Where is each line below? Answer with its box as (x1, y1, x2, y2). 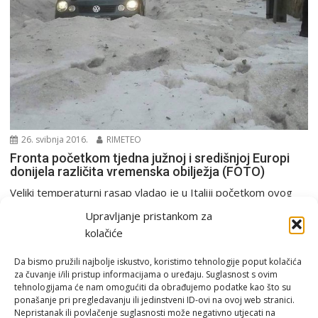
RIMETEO (104, 133, 142, 146)
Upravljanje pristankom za (85, 209, 212, 223)
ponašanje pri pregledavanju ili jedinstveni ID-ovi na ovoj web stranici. (14, 294, 295, 306)
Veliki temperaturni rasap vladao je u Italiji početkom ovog (10, 185, 293, 199)
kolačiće (85, 226, 123, 240)
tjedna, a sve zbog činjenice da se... (10, 202, 182, 216)
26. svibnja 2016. (19, 133, 89, 146)
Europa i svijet (14, 221, 68, 233)
